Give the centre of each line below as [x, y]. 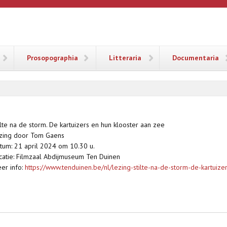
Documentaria [196, 58]
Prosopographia [52, 58]
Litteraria [125, 58]
